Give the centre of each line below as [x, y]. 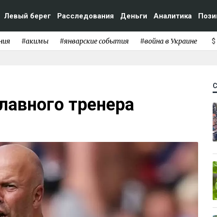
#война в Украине [168, 41]
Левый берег [27, 16]
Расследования [85, 16]
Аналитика [173, 16]
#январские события [94, 41]
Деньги [134, 16]
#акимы [35, 41]
